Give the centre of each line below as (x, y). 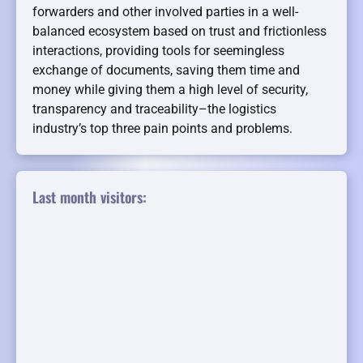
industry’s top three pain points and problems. (162, 129)
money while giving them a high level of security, (170, 90)
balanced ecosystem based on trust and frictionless (179, 32)
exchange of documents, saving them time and (166, 70)
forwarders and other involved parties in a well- (165, 12)
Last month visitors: (90, 197)
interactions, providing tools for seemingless (158, 51)
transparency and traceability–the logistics (154, 109)
